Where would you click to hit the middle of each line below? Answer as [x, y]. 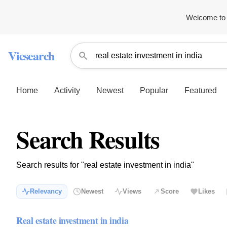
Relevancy [46, 192]
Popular [154, 90]
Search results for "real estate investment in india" [105, 165]
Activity [67, 90]
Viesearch [31, 55]
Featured [201, 90]
